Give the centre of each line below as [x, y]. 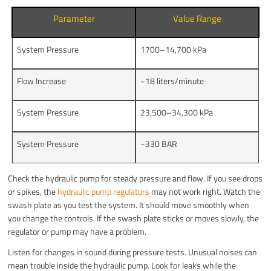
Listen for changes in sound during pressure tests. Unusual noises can [133, 252]
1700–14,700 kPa [174, 50]
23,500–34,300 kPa [177, 113]
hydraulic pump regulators [104, 192]
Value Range [198, 19]
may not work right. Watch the [205, 192]
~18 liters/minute [172, 81]
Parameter [74, 19]
